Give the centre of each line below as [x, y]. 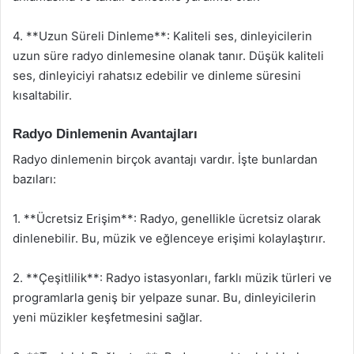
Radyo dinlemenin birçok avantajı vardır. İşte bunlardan [165, 159]
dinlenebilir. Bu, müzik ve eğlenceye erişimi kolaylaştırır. [169, 238]
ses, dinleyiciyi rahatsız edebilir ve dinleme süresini [157, 75]
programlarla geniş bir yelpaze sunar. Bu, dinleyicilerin [164, 298]
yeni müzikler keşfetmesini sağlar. [107, 317]
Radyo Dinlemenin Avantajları [105, 134]
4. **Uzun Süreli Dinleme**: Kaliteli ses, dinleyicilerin [162, 36]
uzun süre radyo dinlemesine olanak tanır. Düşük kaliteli [168, 55]
